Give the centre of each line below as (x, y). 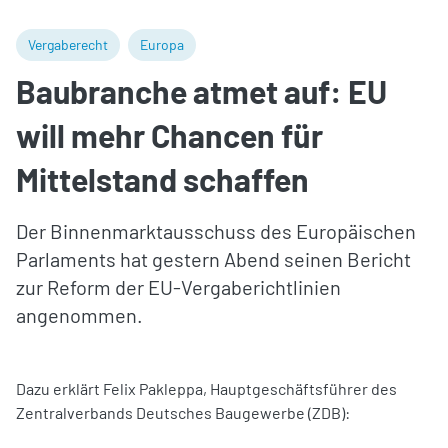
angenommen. (79, 314)
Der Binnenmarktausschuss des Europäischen (216, 230)
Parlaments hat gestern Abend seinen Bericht (213, 258)
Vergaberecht (68, 44)
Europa (162, 44)
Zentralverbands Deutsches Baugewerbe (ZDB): (183, 412)
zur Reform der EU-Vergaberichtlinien (178, 286)
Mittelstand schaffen (162, 178)
